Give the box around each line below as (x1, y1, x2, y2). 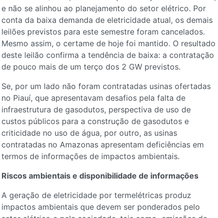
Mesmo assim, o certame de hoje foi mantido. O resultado (1, 38, 216, 48)
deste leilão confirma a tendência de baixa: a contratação (1, 50, 214, 60)
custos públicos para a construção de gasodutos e (1, 116, 189, 126)
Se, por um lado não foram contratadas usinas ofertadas (1, 81, 211, 91)
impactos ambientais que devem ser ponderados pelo (1, 202, 200, 212)
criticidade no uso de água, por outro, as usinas (1, 128, 177, 138)
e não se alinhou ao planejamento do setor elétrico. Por (1, 3, 206, 13)
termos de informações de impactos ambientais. (1, 151, 180, 161)
